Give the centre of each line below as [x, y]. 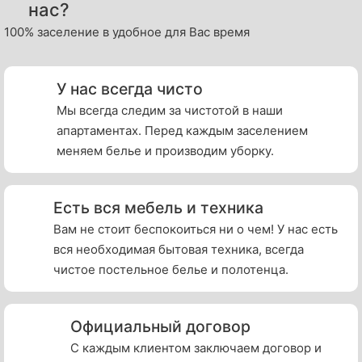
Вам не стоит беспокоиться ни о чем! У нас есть [196, 229]
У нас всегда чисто [130, 89]
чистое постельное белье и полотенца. [171, 270]
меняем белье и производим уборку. [166, 151]
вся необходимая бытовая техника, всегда [179, 250]
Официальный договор [160, 327]
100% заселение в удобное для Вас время [127, 32]
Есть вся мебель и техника [159, 208]
